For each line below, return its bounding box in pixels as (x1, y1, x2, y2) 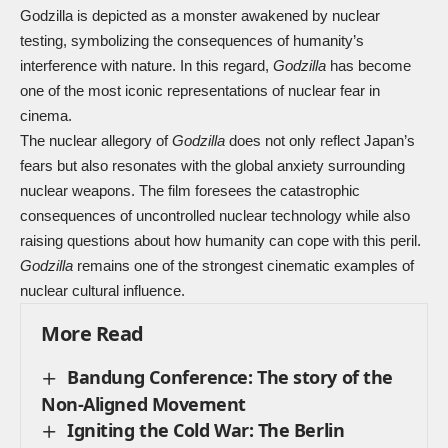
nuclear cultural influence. (20, 282, 185, 299)
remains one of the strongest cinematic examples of (73, 257, 414, 274)
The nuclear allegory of (20, 132, 172, 149)
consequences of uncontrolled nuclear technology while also (20, 207, 410, 224)
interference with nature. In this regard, (20, 57, 273, 74)
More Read (41, 320, 144, 347)
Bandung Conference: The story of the (67, 365, 393, 389)
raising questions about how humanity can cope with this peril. (20, 232, 421, 249)
